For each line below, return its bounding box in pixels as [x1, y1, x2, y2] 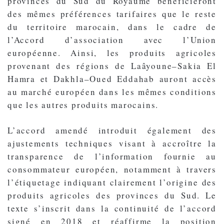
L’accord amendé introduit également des [7, 124, 216, 136]
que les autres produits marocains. [7, 98, 159, 110]
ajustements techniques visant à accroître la [7, 137, 216, 149]
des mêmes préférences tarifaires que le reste [7, 7, 216, 19]
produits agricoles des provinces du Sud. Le [7, 189, 216, 201]
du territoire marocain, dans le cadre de [7, 20, 216, 32]
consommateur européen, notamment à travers [7, 163, 216, 175]
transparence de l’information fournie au [7, 150, 216, 162]
